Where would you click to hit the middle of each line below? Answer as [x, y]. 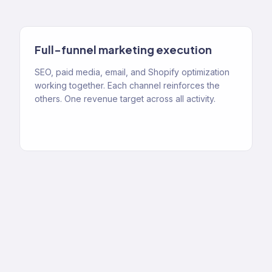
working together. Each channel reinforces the [127, 85]
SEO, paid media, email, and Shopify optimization [132, 72]
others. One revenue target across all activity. [125, 99]
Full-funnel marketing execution [123, 49]
